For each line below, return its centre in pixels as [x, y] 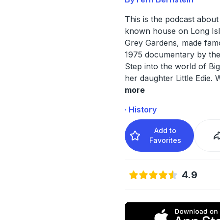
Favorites [165, 140]
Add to [165, 130]
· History [140, 109]
